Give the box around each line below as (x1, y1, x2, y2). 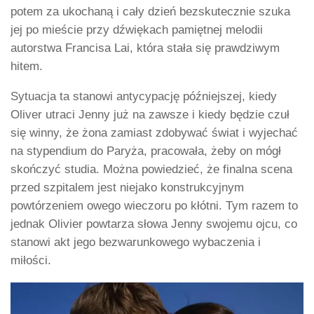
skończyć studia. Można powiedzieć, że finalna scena (11, 162, 292, 176)
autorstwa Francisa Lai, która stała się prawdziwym (11, 41, 280, 55)
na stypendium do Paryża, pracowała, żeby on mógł (11, 144, 281, 158)
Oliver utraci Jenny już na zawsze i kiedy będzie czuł (11, 107, 289, 121)
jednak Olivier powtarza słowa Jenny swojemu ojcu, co (11, 217, 297, 231)
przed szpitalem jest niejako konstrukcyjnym (11, 180, 244, 194)
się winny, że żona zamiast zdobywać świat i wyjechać (11, 125, 298, 139)
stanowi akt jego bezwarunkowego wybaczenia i (11, 235, 261, 249)
